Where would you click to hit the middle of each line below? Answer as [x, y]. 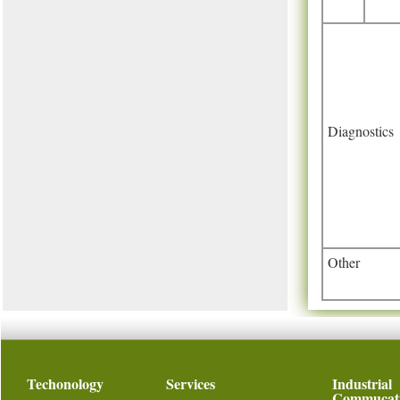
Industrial [362, 383]
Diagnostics [361, 131]
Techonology [65, 383]
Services [191, 383]
